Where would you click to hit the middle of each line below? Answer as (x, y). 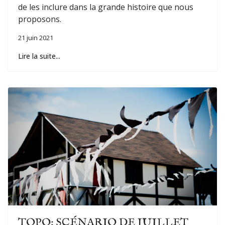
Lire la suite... (39, 56)
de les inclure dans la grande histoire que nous (106, 7)
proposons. (41, 19)
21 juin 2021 (36, 37)
